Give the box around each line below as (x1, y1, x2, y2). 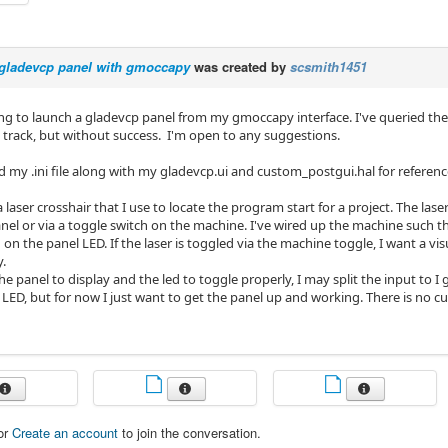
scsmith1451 (290, 57, 367, 76)
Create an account (12, 422, 118, 442)
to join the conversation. (118, 422, 261, 442)
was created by (190, 57, 290, 76)
